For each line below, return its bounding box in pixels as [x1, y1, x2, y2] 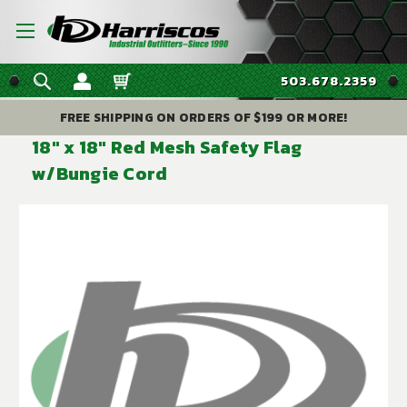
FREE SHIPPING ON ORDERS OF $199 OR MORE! [59, 108, 348, 126]
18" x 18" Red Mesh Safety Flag [32, 134, 303, 161]
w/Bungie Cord [32, 160, 168, 187]
